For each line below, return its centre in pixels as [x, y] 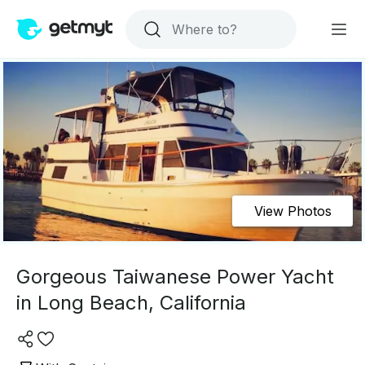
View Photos [292, 211]
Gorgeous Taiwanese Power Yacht [175, 277]
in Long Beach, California [131, 303]
